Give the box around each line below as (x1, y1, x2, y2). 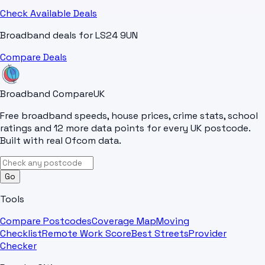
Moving (156, 215, 189, 228)
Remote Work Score (42, 227, 131, 240)
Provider (189, 227, 227, 240)
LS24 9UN (95, 29, 138, 42)
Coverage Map (92, 215, 156, 228)
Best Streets (131, 227, 189, 240)
